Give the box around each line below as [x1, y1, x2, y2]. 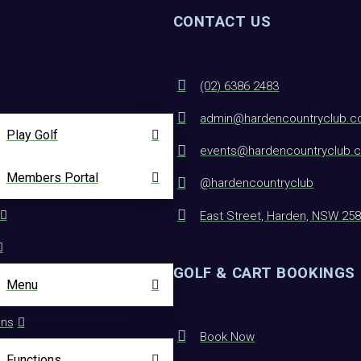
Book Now [200, 329, 255, 344]
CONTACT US [172, 13, 272, 31]
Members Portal [6, 170, 98, 186]
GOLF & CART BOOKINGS [172, 263, 355, 282]
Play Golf [6, 127, 58, 143]
